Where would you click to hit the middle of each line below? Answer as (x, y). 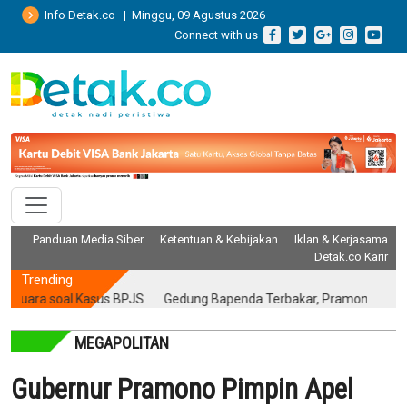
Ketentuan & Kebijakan (219, 240)
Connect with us (218, 35)
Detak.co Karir (351, 257)
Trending (47, 280)
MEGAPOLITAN (122, 343)
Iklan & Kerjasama (341, 240)
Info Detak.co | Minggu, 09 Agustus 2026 (152, 15)
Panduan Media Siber (88, 240)
